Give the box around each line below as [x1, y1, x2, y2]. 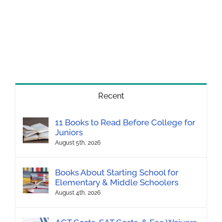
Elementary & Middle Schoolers [55, 177, 178, 187]
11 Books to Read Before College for [55, 117, 195, 127]
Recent [98, 91, 124, 101]
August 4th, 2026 [55, 189, 101, 196]
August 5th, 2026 [55, 139, 101, 146]
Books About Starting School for [55, 167, 178, 177]
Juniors [55, 127, 83, 137]
